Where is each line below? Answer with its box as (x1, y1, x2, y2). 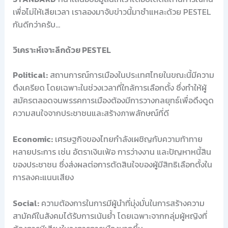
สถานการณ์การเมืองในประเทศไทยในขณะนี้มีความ (47, 69, 214, 81)
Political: (12, 69, 48, 81)
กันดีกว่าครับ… (12, 18, 60, 31)
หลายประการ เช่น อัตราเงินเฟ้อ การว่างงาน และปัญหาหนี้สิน (12, 145, 211, 158)
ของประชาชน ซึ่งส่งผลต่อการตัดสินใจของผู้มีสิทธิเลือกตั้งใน (12, 158, 212, 170)
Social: (12, 196, 39, 209)
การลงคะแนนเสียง (12, 170, 74, 183)
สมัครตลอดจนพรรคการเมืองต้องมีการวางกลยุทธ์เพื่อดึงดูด (12, 94, 214, 107)
